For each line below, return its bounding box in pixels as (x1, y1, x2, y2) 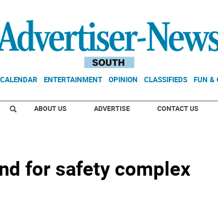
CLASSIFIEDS (144, 74, 187, 84)
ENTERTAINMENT (44, 74, 102, 84)
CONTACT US (157, 104, 199, 113)
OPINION (109, 74, 138, 84)
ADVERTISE (94, 104, 130, 113)
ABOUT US (34, 104, 67, 113)
